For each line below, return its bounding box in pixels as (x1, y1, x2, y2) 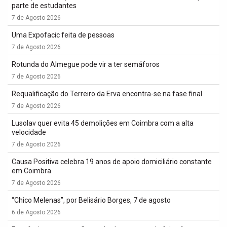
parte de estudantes (12, 2, 77, 10)
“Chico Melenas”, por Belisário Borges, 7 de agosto (12, 196, 171, 204)
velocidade (12, 128, 46, 136)
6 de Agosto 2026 (12, 209, 61, 216)
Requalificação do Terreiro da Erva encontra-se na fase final (12, 90, 202, 98)
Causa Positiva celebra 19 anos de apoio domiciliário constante (12, 158, 212, 166)
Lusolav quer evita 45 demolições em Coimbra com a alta (12, 119, 194, 127)
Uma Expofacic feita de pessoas (12, 31, 115, 39)
